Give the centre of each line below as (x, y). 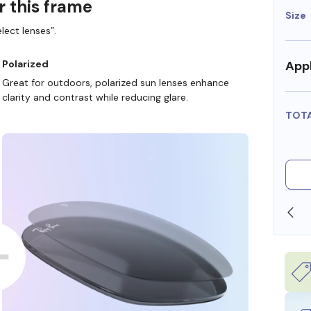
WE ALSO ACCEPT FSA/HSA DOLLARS (167, 212)
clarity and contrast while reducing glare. (95, 98)
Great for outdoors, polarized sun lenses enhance (115, 83)
